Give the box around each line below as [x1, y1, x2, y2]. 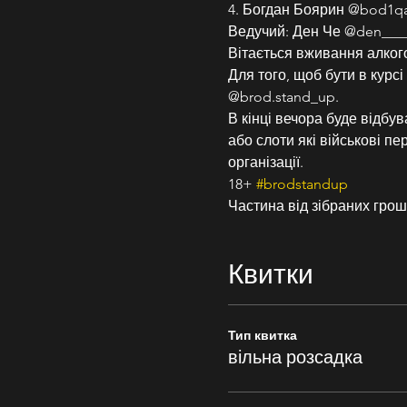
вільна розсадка [227, 346, 362, 368]
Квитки [227, 253, 313, 293]
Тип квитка [227, 327, 297, 343]
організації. [227, 154, 303, 171]
